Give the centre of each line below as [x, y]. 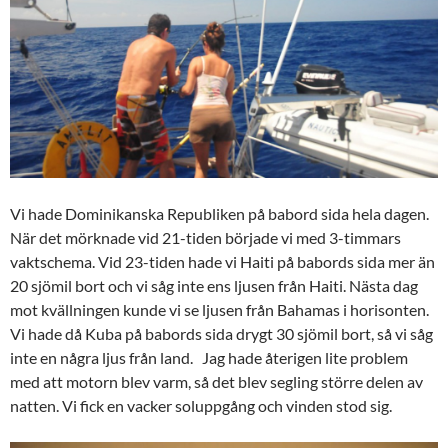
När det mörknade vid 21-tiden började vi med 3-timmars [205, 237]
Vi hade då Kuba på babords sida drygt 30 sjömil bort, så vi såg [221, 333]
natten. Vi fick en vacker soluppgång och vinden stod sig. [201, 405]
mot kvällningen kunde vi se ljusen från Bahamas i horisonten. [219, 309]
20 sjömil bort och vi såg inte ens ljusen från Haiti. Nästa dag [214, 285]
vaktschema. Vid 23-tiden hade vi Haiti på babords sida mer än [222, 261]
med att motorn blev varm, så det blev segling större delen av [216, 381]
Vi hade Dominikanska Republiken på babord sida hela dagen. [219, 213]
